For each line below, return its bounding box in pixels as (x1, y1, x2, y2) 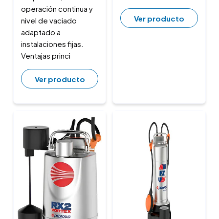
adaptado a (21, 27, 61, 37)
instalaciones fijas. (21, 39, 84, 49)
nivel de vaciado (21, 16, 77, 25)
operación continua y (21, 4, 93, 14)
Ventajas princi (21, 51, 70, 61)
